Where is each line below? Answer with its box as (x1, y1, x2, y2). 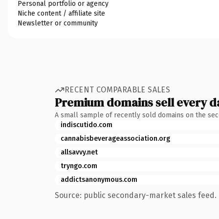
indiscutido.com (61, 120, 112, 129)
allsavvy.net (61, 148, 98, 156)
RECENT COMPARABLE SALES (65, 85, 171, 94)
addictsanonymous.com (61, 175, 137, 184)
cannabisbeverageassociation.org (61, 134, 170, 143)
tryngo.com (61, 161, 97, 170)
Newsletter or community (18, 19, 98, 27)
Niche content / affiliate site (18, 9, 105, 18)
